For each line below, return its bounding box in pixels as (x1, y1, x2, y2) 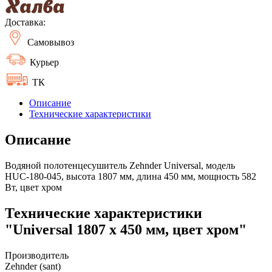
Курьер (27, 56, 59, 67)
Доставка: (5, 16, 46, 27)
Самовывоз (25, 36, 74, 47)
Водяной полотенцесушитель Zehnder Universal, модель (5, 160, 235, 171)
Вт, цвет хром (5, 182, 62, 192)
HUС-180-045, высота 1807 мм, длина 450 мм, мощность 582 (5, 171, 256, 182)
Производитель (5, 250, 69, 260)
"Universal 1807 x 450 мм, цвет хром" (5, 221, 246, 237)
